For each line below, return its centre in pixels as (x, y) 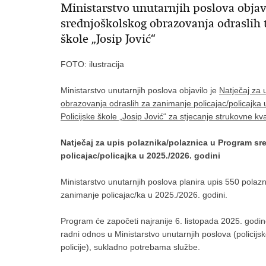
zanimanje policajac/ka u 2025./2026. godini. (144, 195)
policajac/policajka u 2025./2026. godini (140, 156)
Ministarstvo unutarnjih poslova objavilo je (140, 90)
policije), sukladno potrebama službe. (130, 247)
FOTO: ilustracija (92, 64)
